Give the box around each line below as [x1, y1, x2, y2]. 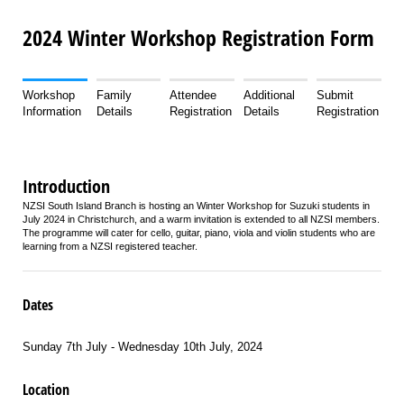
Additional [243, 87, 295, 102]
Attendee [170, 87, 217, 102]
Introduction [23, 173, 110, 198]
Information [23, 104, 81, 118]
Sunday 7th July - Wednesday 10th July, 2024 [23, 340, 262, 354]
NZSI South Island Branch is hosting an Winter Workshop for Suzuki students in [23, 199, 370, 211]
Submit [317, 87, 354, 102]
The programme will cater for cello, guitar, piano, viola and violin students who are [23, 226, 375, 238]
